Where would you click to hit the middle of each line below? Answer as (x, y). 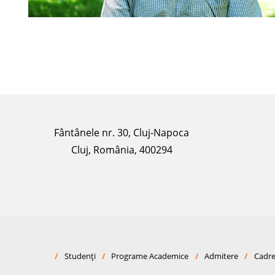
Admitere (221, 256)
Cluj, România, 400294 (122, 150)
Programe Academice (150, 256)
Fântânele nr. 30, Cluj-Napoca (122, 133)
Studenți (80, 256)
